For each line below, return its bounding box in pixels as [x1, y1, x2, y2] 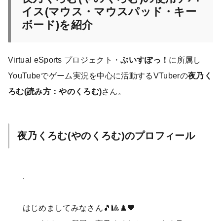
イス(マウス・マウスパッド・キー [22, 5, 197, 18]
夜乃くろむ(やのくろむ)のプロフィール [17, 130, 195, 141]
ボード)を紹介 [22, 19, 93, 32]
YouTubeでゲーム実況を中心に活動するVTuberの [8, 71, 188, 80]
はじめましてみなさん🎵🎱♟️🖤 [22, 204, 136, 213]
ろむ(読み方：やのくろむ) [8, 87, 102, 96]
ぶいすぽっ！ [120, 55, 169, 64]
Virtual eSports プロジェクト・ [8, 55, 121, 64]
